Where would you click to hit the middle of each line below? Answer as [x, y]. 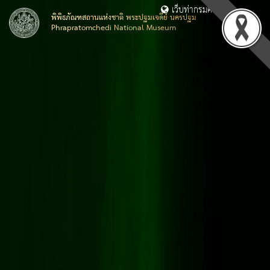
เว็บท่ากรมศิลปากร [202, 10]
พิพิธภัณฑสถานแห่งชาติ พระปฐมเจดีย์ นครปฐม [124, 18]
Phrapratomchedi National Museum [114, 28]
